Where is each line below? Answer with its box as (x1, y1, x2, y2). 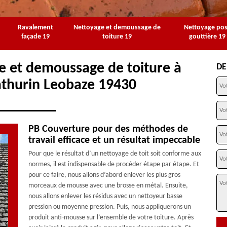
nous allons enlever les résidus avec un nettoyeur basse (28, 193, 182, 200)
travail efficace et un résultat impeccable (28, 135, 200, 145)
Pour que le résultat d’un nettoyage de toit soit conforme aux (28, 150, 201, 158)
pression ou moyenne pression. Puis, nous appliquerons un (28, 203, 191, 211)
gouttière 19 (189, 33, 225, 41)
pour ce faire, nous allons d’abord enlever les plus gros (28, 171, 180, 179)
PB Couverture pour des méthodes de (28, 124, 188, 134)
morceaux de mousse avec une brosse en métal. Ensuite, (28, 182, 188, 190)
